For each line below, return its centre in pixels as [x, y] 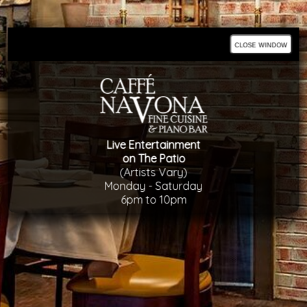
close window [261, 44]
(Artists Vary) [153, 172]
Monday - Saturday [153, 186]
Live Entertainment [153, 145]
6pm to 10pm [153, 200]
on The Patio [153, 159]
